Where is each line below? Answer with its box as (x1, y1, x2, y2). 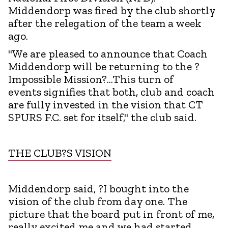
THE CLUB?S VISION (8, 146, 111, 160)
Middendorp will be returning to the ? (8, 59, 199, 73)
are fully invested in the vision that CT (8, 97, 203, 111)
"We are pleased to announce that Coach (8, 46, 208, 61)
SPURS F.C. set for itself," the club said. (8, 110, 196, 124)
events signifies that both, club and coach (8, 84, 215, 99)
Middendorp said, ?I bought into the (8, 181, 189, 195)
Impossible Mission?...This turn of (8, 72, 174, 86)
